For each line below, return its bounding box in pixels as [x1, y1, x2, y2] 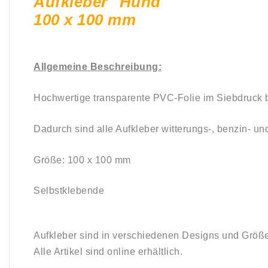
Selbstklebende [33, 185, 104, 196]
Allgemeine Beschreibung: [33, 61, 162, 72]
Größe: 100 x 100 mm [33, 154, 131, 165]
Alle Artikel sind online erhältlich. [33, 246, 182, 257]
